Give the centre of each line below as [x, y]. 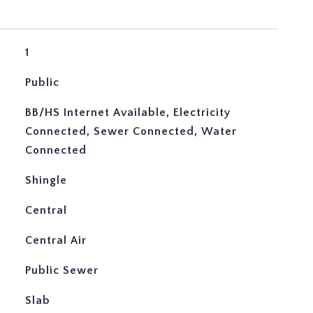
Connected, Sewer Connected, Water [131, 131]
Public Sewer [61, 270]
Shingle [46, 180]
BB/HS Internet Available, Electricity [128, 112]
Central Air [56, 240]
